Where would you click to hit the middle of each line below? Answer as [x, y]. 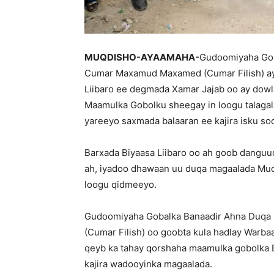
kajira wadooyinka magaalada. [148, 264]
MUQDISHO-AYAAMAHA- [142, 57]
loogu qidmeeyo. [120, 184]
